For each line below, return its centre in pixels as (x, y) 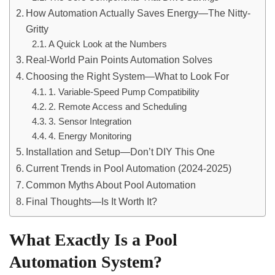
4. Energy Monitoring (90, 136)
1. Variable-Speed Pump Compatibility (124, 92)
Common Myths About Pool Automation (111, 185)
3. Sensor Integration (90, 122)
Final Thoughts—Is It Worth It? (92, 201)
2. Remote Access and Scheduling (117, 107)
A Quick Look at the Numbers (107, 44)
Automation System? (86, 262)
